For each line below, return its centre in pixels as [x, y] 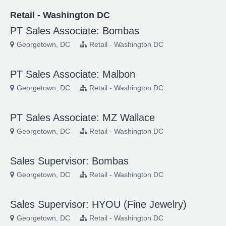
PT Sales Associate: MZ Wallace [82, 118]
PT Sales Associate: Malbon [73, 74]
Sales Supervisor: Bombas [69, 161]
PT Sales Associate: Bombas [75, 31]
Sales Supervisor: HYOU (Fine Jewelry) [98, 204]
